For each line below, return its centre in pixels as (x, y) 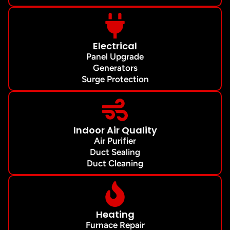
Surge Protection (115, 79)
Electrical (115, 46)
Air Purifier (115, 141)
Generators (115, 68)
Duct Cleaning (115, 164)
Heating (115, 215)
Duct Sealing (115, 152)
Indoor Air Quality (115, 130)
